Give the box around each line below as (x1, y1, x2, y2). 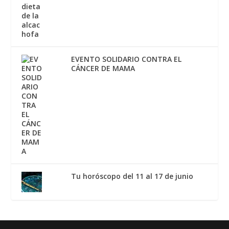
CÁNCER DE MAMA (71, 63, 135, 74)
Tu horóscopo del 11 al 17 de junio (71, 171, 193, 181)
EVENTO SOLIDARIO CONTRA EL (71, 54, 181, 64)
